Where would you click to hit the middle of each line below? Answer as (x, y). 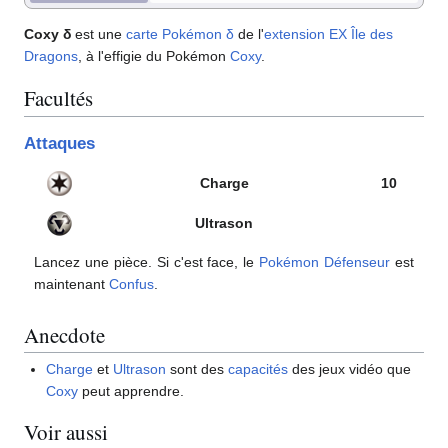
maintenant (71, 283)
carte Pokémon (174, 33)
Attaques (59, 143)
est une (98, 33)
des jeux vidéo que (350, 369)
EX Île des (361, 33)
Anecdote (64, 334)
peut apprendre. (131, 391)
